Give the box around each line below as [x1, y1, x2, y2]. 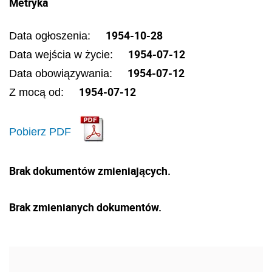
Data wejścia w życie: [9, 49, 116, 61]
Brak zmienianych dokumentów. [9, 200, 161, 214]
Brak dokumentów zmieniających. [9, 163, 171, 178]
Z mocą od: [9, 86, 67, 98]
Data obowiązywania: [9, 67, 115, 80]
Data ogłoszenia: [9, 30, 93, 42]
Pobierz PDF [9, 125, 71, 138]
